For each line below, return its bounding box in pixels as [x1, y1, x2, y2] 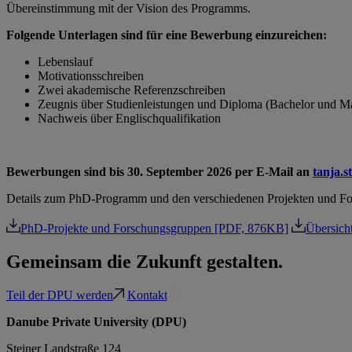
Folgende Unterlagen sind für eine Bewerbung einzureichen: [6, 28, 327, 42]
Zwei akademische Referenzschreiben [38, 83, 225, 97]
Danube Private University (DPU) [6, 314, 192, 328]
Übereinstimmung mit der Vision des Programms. [6, 2, 251, 16]
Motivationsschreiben [38, 69, 144, 83]
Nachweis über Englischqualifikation [38, 112, 224, 126]
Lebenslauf [38, 55, 93, 69]
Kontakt [126, 288, 167, 302]
